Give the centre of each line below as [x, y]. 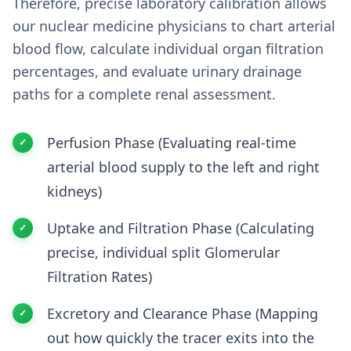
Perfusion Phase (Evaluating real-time [172, 143]
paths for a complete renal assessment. [144, 94]
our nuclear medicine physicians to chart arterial [174, 26]
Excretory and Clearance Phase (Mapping [183, 313]
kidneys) [74, 191]
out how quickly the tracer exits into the [181, 338]
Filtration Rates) [100, 277]
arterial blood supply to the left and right [183, 167]
